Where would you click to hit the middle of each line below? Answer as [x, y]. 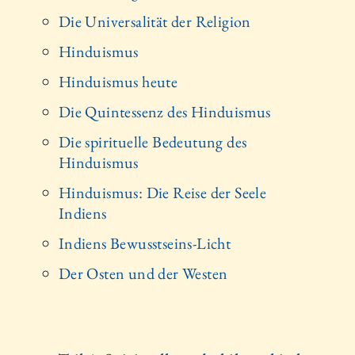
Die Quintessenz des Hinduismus [164, 112]
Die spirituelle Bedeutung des [153, 142]
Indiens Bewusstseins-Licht [145, 244]
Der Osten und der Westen [143, 274]
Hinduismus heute [118, 82]
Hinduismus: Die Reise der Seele [162, 193]
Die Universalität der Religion [155, 22]
